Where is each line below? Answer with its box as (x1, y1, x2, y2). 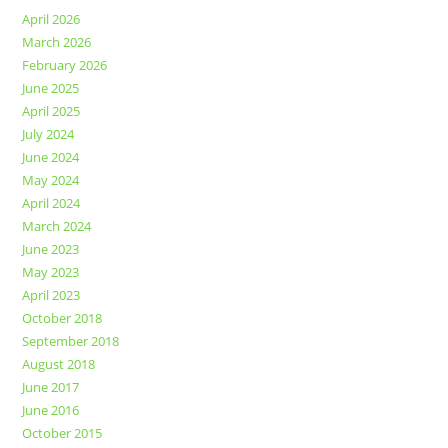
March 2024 (22, 217, 92, 236)
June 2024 (22, 148, 80, 167)
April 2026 (22, 10, 81, 29)
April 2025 (22, 102, 81, 121)
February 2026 (22, 56, 108, 75)
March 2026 (22, 33, 92, 52)
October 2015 (22, 424, 103, 443)
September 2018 (22, 332, 120, 351)
